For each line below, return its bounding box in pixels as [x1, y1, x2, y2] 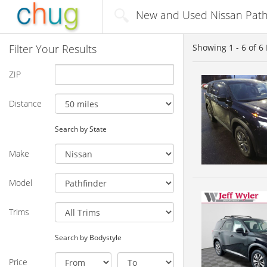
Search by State [54, 123, 107, 133]
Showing [193, 42, 229, 53]
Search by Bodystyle [54, 232, 122, 242]
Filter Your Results [9, 41, 97, 56]
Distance [9, 97, 42, 109]
